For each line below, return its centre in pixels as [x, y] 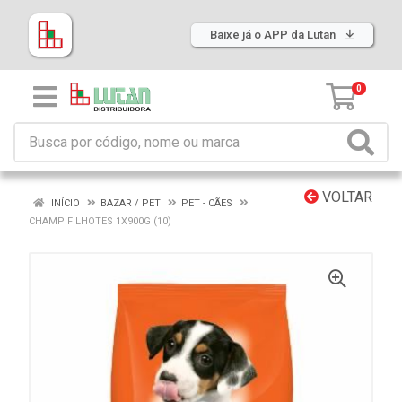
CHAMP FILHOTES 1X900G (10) [100, 221]
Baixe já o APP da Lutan [274, 35]
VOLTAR [345, 197]
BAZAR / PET [131, 203]
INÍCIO [64, 203]
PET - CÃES [207, 203]
